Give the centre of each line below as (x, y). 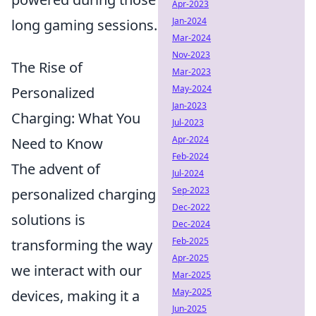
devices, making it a (75, 296)
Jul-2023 (188, 122)
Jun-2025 (189, 309)
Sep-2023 (191, 190)
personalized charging (84, 195)
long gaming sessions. (84, 25)
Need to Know (57, 144)
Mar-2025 (192, 275)
